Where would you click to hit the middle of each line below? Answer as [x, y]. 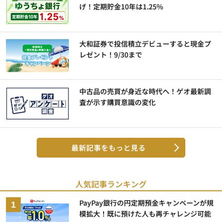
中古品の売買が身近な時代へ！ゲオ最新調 [145, 91]
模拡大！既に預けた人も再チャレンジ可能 [145, 213]
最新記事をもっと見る [109, 147]
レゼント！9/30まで [111, 54]
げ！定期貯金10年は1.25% [121, 7]
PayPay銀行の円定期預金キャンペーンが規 [147, 202]
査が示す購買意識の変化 [118, 102]
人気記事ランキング [111, 184]
